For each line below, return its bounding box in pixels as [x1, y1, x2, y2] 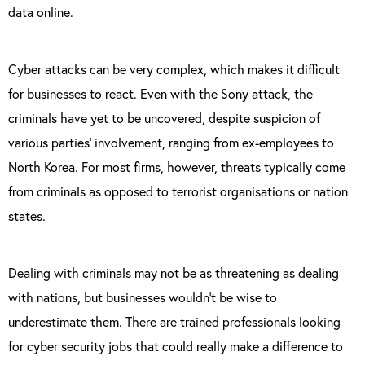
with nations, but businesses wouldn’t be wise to [8, 288, 277, 306]
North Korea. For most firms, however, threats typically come [8, 158, 345, 175]
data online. [8, 3, 73, 20]
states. [8, 207, 46, 224]
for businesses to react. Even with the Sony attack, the [8, 85, 313, 102]
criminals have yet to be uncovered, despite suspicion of [8, 109, 320, 126]
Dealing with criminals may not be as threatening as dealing [8, 264, 339, 281]
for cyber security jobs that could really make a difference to [8, 337, 343, 354]
